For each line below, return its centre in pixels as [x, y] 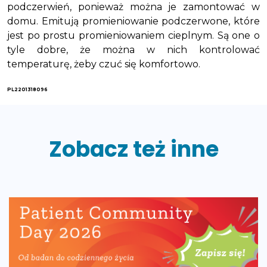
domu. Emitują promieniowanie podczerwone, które [133, 21]
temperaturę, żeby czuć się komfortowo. [104, 64]
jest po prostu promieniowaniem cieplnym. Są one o [133, 35]
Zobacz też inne [133, 149]
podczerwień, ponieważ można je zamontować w [133, 7]
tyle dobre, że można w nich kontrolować [133, 50]
